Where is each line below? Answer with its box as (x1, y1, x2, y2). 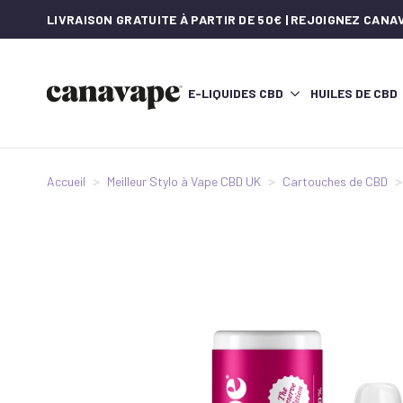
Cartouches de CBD (282, 174, 388, 189)
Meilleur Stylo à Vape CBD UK (107, 174, 261, 189)
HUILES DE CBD (309, 85, 398, 101)
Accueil (47, 174, 85, 189)
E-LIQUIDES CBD (187, 85, 283, 101)
